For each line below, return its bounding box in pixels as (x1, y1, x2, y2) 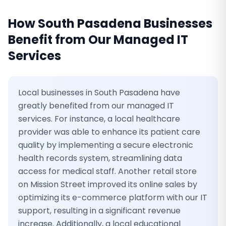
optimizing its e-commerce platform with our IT (18, 192, 207, 203)
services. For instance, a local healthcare (18, 113, 180, 125)
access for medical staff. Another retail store (18, 165, 197, 177)
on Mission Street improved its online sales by (18, 179, 197, 190)
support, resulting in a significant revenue (18, 205, 181, 216)
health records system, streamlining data (18, 152, 182, 164)
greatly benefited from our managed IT (18, 100, 174, 111)
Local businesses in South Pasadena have (18, 87, 180, 98)
